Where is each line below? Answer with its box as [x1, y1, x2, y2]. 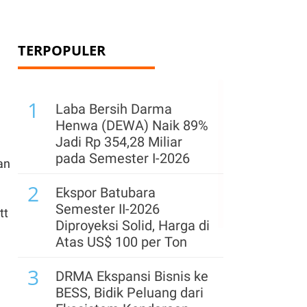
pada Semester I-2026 [56, 150, 190, 167]
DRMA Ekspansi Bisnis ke [56, 268, 208, 284]
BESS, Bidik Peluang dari [56, 284, 204, 301]
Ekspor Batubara [56, 184, 156, 201]
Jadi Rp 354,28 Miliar [56, 134, 182, 150]
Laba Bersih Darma [56, 101, 172, 117]
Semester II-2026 [56, 201, 160, 217]
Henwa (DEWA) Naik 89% [56, 117, 208, 134]
